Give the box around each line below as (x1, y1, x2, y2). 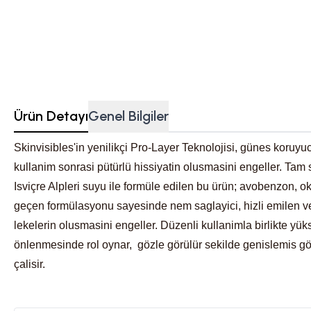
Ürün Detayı (14, 108, 88, 124)
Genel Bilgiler (88, 108, 169, 124)
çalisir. (14, 258, 45, 270)
